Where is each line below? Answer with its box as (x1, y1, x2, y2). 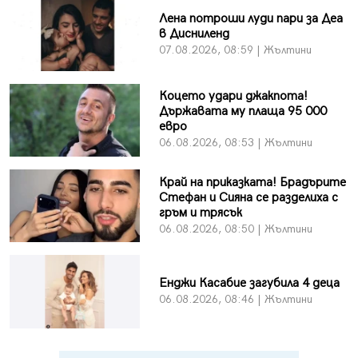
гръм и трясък (158, 205, 242, 221)
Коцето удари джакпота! (158, 89, 308, 105)
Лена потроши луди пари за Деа (158, 10, 343, 26)
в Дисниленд (158, 26, 229, 42)
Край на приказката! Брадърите (158, 174, 346, 190)
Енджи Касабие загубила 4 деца (158, 275, 340, 291)
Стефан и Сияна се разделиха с (158, 189, 338, 205)
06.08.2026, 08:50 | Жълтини (158, 221, 312, 236)
